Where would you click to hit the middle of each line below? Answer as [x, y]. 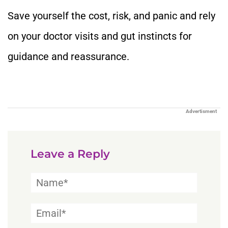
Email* [45, 207]
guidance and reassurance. [68, 56]
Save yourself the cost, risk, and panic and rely [111, 16]
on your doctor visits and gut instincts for [100, 36]
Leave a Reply [70, 154]
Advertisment [201, 111]
